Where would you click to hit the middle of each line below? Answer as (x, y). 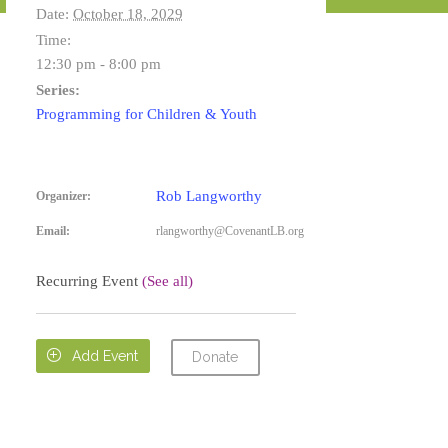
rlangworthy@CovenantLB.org (230, 231)
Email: (53, 231)
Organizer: (63, 196)
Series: (58, 90)
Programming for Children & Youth (146, 114)
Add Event (105, 356)
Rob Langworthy (209, 196)
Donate (215, 357)
